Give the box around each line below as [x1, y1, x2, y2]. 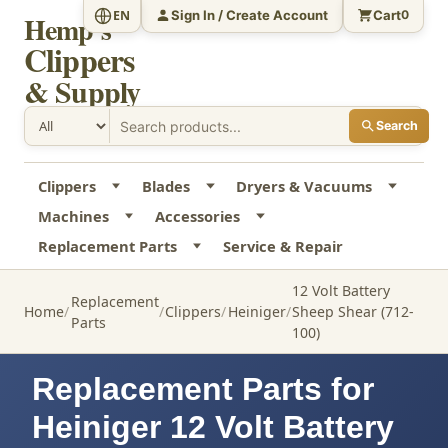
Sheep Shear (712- [292, 302, 415, 322]
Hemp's [24, 9, 111, 50]
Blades [141, 176, 190, 197]
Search [375, 118, 418, 134]
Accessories [154, 206, 240, 227]
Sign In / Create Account [171, 6, 329, 23]
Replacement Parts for [32, 371, 374, 408]
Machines [37, 206, 109, 227]
